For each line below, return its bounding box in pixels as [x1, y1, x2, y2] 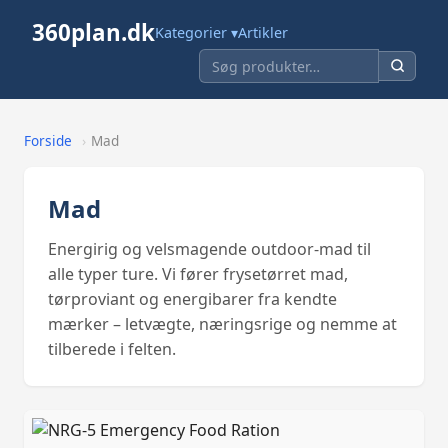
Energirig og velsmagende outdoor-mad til [48, 237, 371, 260]
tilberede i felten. [48, 337, 176, 360]
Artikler [238, 23, 288, 42]
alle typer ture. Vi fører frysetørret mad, [48, 262, 348, 285]
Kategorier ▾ [155, 23, 238, 42]
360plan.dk [32, 17, 155, 48]
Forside [24, 131, 72, 151]
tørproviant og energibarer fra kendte [48, 287, 337, 310]
